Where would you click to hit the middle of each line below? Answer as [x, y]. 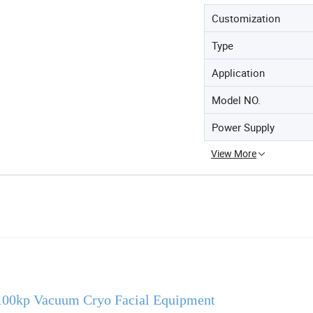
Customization [246, 18]
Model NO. [236, 100]
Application [238, 73]
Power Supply [243, 127]
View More [234, 153]
